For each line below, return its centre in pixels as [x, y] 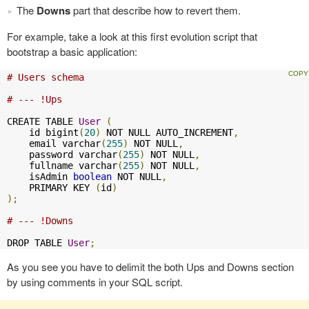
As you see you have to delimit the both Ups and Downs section [150, 266]
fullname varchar [62, 165]
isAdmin [40, 176]
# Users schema [46, 77]
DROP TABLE [37, 242]
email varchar [54, 143]
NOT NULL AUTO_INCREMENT [167, 132]
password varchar [62, 154]
